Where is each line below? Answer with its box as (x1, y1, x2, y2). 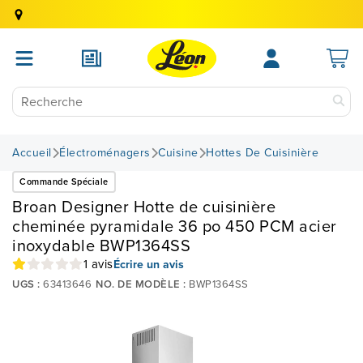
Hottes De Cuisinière (206, 144, 318, 161)
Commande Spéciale (19, 175, 109, 188)
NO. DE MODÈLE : (96, 276, 186, 292)
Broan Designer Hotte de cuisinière (12, 194, 275, 219)
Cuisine (158, 144, 199, 161)
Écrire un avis (113, 255, 184, 273)
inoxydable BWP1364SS (12, 233, 190, 258)
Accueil (12, 144, 52, 161)
